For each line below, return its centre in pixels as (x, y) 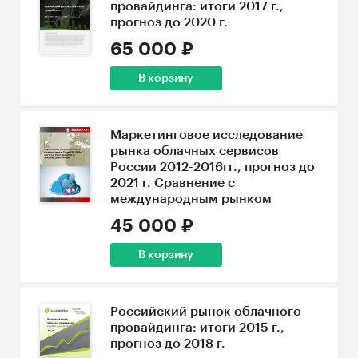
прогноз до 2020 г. (169, 22)
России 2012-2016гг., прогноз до (212, 167)
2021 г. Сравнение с (172, 183)
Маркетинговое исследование (206, 135)
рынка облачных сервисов (194, 151)
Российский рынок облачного (205, 312)
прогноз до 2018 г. (167, 344)
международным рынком (191, 199)
